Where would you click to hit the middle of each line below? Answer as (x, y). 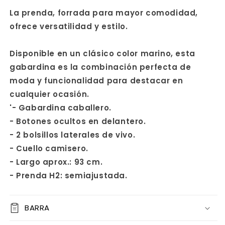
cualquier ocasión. (49, 94)
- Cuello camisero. (49, 148)
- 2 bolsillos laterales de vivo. (73, 135)
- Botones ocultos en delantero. (78, 121)
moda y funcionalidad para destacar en (96, 81)
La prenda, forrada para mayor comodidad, (104, 13)
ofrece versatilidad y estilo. (69, 26)
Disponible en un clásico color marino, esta (102, 53)
